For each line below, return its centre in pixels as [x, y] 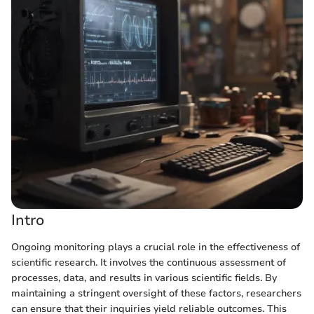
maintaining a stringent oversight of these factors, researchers [156, 293]
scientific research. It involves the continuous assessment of [149, 262]
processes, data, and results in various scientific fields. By [144, 278]
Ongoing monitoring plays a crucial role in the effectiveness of [156, 247]
